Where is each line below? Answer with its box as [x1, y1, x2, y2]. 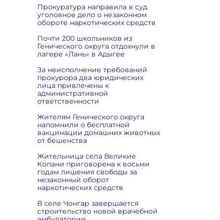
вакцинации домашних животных [37, 128, 160, 137]
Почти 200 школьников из [37, 34, 132, 43]
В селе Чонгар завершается [37, 199, 138, 208]
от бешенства [37, 136, 87, 145]
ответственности [37, 97, 99, 106]
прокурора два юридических [37, 73, 143, 82]
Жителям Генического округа [37, 112, 144, 121]
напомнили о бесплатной [37, 120, 130, 129]
